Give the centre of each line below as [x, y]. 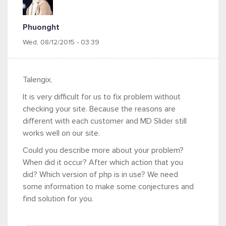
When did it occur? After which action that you [103, 162]
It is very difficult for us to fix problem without [102, 97]
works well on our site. [61, 133]
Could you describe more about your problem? [103, 150]
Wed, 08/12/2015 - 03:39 [61, 42]
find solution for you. [58, 199]
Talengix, [38, 79]
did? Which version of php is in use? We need [100, 174]
